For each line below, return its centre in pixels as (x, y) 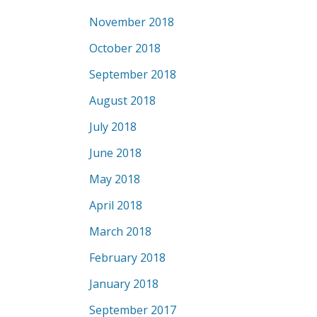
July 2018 (113, 127)
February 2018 (127, 258)
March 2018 (120, 231)
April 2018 (116, 205)
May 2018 (115, 179)
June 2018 (115, 153)
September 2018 (133, 74)
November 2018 (132, 22)
